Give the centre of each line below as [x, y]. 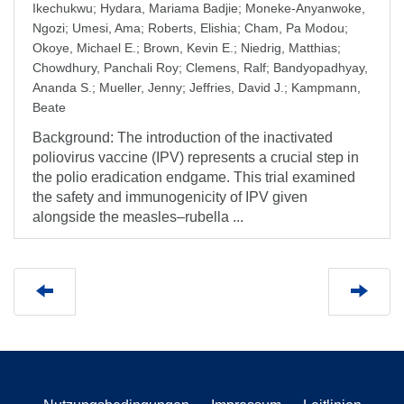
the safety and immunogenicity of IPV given [170, 197]
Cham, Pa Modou [294, 28]
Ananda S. [62, 87]
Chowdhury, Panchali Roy [106, 68]
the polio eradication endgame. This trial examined [194, 177]
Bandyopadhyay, [321, 68]
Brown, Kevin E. [188, 48]
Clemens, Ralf [226, 68]
